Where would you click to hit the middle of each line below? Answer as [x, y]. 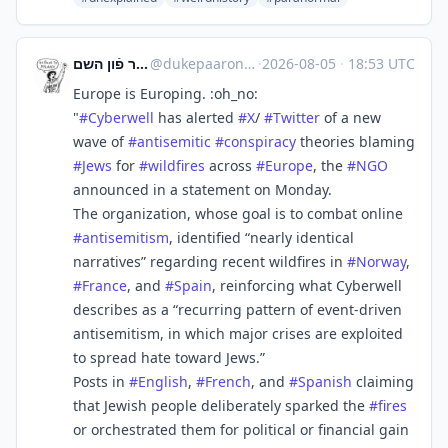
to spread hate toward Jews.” [169, 357]
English [163, 381]
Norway [381, 261]
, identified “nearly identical [261, 237]
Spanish [325, 381]
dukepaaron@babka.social [204, 63]
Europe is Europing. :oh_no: [165, 93]
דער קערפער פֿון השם [142, 63]
